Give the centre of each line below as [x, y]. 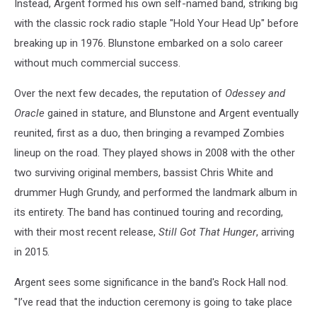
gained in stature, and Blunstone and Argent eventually [172, 113]
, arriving [275, 232]
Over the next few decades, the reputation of [120, 93]
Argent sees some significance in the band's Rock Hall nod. [151, 282]
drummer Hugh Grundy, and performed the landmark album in [156, 192]
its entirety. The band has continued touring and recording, [149, 212]
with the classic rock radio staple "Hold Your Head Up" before [156, 23]
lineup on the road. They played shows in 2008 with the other [155, 153]
